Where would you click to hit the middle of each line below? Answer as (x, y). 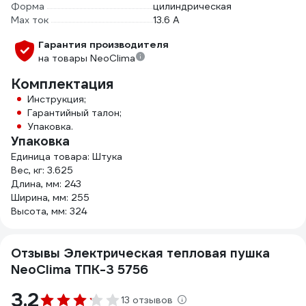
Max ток (30, 20)
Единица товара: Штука (67, 156)
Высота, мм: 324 (49, 211)
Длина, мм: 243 (46, 184)
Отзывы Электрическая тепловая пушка (140, 253)
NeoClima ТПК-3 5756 (80, 269)
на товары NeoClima (87, 58)
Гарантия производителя (103, 44)
